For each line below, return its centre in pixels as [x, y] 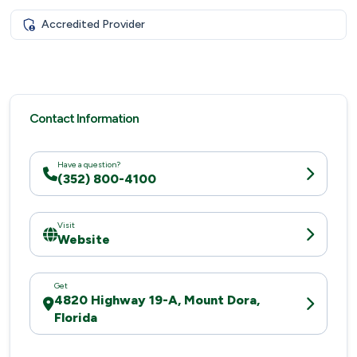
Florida [76, 317]
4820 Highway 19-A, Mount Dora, [157, 300]
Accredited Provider [93, 25]
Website [84, 239]
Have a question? [89, 164]
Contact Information [84, 118]
